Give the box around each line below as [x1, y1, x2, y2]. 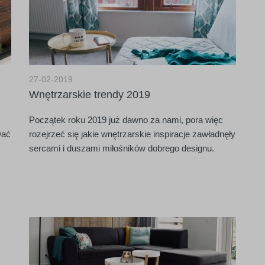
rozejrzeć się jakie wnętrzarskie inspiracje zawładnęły [29, 129, 235, 139]
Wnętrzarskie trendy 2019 [29, 89, 150, 101]
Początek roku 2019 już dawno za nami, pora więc [29, 115, 223, 125]
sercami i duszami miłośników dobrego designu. [29, 143, 214, 153]
